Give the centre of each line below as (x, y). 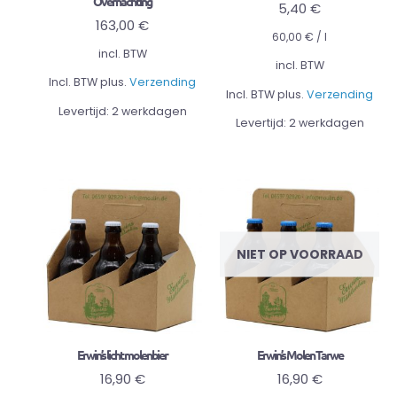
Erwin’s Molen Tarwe (300, 354)
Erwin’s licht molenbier (122, 354)
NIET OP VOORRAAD (300, 254)
